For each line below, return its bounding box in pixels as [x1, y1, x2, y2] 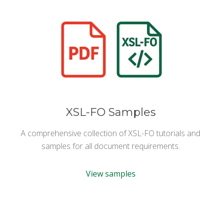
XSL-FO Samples [65, 106, 156, 119]
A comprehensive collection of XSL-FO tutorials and [21, 128, 200, 139]
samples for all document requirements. [41, 141, 180, 152]
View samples [85, 168, 136, 180]
